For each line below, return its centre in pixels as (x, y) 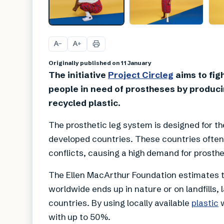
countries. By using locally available (120, 202)
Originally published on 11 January (100, 63)
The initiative (78, 74)
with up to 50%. (79, 216)
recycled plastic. (84, 102)
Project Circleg (141, 74)
